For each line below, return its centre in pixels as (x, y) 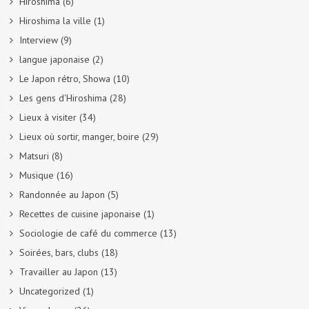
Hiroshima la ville (55, 20)
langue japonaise (54, 59)
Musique (37, 175)
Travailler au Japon (59, 271)
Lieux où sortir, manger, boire (79, 136)
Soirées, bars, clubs (59, 252)
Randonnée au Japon (62, 194)
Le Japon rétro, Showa (65, 78)
